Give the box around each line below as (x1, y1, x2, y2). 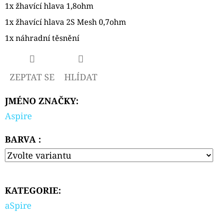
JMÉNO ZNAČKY (5, 94, 76, 107)
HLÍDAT (64, 71, 97, 83)
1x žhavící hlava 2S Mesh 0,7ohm (5, 16, 126, 27)
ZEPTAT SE (10, 71, 54, 83)
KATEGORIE (5, 184, 58, 196)
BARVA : (5, 133, 41, 145)
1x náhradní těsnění (5, 32, 79, 43)
